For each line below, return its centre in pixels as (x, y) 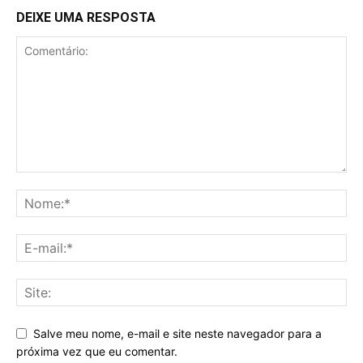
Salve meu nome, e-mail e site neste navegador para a (177, 333)
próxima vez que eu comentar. (97, 352)
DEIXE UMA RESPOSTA (86, 17)
